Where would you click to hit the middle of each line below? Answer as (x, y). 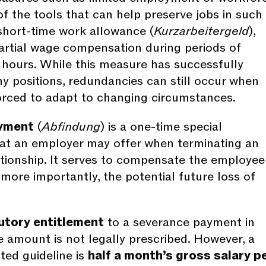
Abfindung (71, 127)
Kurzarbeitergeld (201, 31)
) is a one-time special (161, 127)
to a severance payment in (179, 222)
